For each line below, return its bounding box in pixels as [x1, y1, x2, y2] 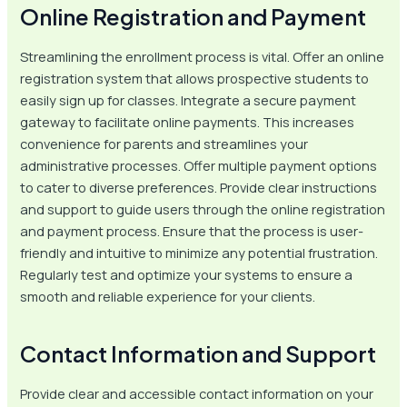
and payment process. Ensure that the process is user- [20, 222, 364, 241]
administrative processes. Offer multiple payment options [20, 156, 378, 175]
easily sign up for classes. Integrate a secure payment [20, 91, 357, 110]
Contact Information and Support [20, 340, 377, 368]
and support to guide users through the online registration [20, 200, 386, 219]
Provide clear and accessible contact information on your [20, 384, 374, 403]
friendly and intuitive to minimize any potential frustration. [20, 243, 379, 263]
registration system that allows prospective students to [20, 69, 370, 88]
